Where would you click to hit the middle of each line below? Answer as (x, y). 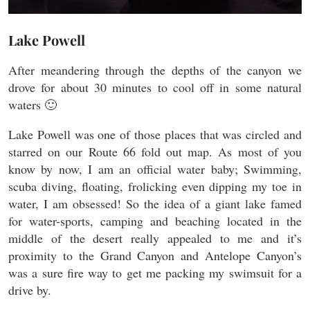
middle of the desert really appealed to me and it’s (155, 238)
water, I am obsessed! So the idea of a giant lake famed (155, 203)
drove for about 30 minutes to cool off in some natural (155, 87)
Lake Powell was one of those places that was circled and (155, 134)
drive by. (30, 290)
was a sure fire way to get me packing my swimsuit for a (155, 272)
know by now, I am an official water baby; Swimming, (155, 168)
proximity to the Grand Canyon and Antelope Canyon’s (155, 255)
